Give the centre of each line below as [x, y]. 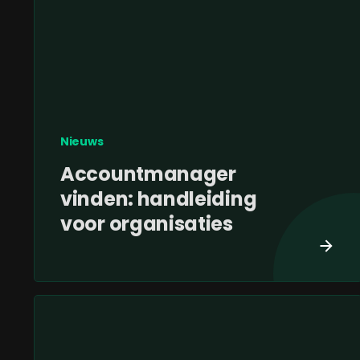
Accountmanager [148, 174]
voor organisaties [147, 224]
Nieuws [82, 142]
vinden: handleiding [159, 199]
